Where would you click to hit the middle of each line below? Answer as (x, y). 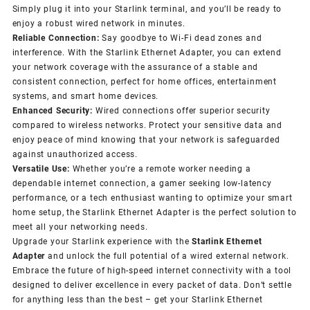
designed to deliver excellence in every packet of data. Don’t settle (152, 285)
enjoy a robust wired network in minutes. (99, 23)
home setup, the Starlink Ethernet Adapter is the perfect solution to (154, 212)
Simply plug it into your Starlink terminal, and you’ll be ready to (147, 9)
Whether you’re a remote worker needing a (160, 168)
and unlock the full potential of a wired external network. (167, 256)
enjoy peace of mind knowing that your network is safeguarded (146, 139)
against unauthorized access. (75, 154)
